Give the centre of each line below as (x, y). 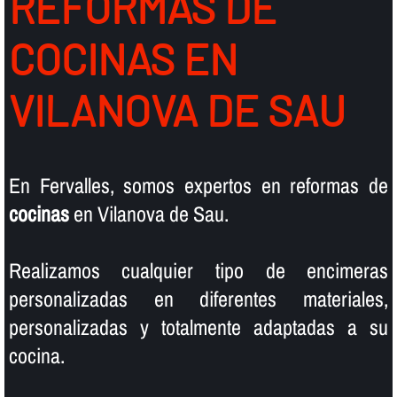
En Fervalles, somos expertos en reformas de (198, 185)
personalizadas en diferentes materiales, (198, 298)
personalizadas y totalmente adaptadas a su (198, 327)
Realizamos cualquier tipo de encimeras (198, 270)
